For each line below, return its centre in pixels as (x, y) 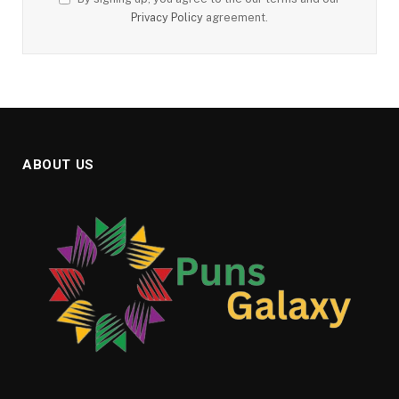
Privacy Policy (167, 18)
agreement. (236, 18)
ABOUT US (58, 165)
